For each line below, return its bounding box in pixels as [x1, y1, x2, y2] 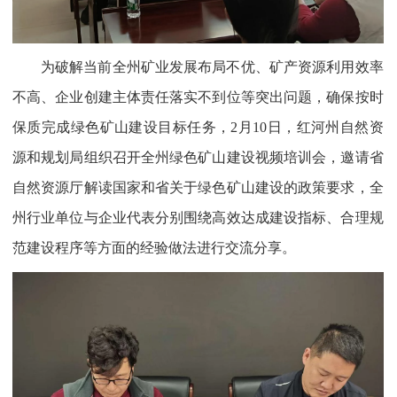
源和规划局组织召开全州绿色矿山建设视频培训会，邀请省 [12, 150, 384, 166]
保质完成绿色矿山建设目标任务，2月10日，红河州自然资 [12, 120, 384, 136]
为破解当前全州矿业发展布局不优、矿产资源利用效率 [41, 59, 384, 75]
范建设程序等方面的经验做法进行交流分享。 [12, 240, 297, 256]
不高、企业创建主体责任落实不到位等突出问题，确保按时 [12, 90, 384, 105]
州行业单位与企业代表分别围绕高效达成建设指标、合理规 [12, 210, 384, 226]
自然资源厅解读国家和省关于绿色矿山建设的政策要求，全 [12, 180, 384, 196]
